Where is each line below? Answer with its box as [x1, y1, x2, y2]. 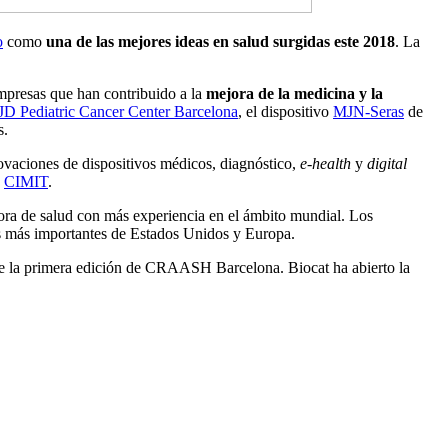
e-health [300, 155, 351, 173]
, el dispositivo [238, 103, 333, 121]
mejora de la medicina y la [206, 85, 383, 103]
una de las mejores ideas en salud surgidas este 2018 [46, 33, 395, 51]
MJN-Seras [333, 103, 404, 121]
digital [367, 155, 407, 173]
